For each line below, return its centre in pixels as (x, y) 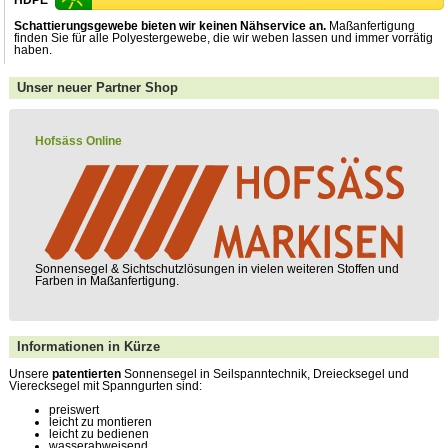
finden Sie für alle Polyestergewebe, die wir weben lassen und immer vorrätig (224, 37)
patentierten (86, 374)
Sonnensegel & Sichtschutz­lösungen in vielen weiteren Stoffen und (216, 269)
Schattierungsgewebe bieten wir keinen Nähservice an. (170, 25)
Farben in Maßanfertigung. (106, 281)
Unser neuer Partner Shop (97, 88)
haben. (33, 49)
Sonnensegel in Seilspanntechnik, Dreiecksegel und (264, 374)
